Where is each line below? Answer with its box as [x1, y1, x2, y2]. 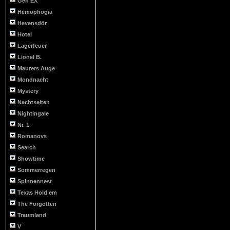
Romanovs [17, 133, 47, 139]
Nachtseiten [17, 99, 50, 105]
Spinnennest [17, 178, 52, 184]
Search [17, 144, 36, 150]
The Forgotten [17, 201, 56, 207]
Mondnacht [17, 76, 48, 83]
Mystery [17, 88, 39, 94]
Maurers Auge [17, 65, 55, 71]
